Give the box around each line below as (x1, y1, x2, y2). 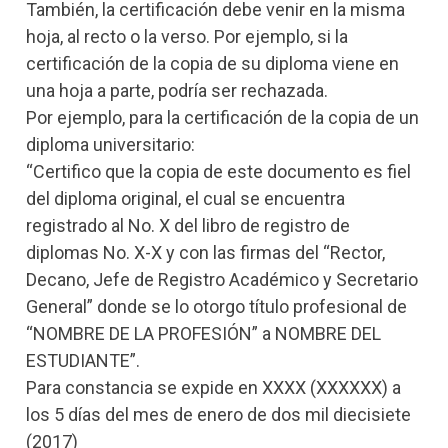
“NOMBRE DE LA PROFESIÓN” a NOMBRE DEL (26, 323, 381, 345)
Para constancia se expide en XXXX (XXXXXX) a (26, 377, 401, 399)
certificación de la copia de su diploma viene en (26, 53, 399, 75)
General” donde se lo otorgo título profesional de (26, 296, 407, 318)
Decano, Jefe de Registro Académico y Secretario (26, 269, 418, 291)
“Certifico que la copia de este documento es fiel (26, 161, 411, 183)
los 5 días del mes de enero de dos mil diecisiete (26, 404, 411, 426)
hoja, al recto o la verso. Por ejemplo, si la (26, 26, 348, 48)
